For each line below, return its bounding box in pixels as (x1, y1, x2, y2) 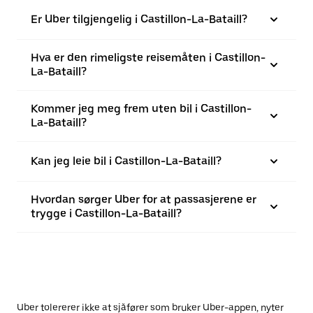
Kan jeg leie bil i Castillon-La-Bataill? (31, 154, 221, 168)
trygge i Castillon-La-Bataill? (31, 207, 182, 220)
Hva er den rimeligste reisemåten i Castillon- (31, 51, 265, 64)
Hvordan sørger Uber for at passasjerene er (31, 193, 256, 206)
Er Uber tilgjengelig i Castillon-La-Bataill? (31, 13, 247, 26)
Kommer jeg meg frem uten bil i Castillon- (31, 102, 252, 115)
